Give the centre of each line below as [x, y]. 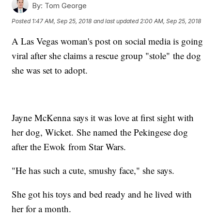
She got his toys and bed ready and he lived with [102, 194]
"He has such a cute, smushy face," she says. [93, 170]
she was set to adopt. [50, 70]
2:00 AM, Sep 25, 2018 [171, 21]
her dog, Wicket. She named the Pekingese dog [100, 132]
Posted [22, 21]
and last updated [116, 21]
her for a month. [43, 209]
